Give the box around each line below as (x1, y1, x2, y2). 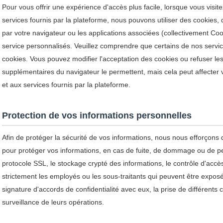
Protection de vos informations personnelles (2, 111, 192, 120)
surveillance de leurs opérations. (2, 198, 104, 206)
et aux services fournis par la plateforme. (2, 81, 130, 89)
